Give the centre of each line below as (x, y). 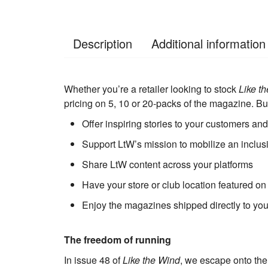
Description (103, 44)
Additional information (208, 44)
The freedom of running (118, 240)
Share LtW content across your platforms (167, 165)
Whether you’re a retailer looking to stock (151, 89)
